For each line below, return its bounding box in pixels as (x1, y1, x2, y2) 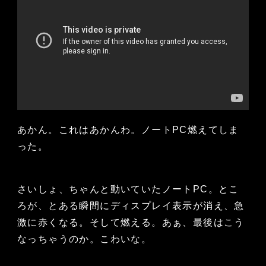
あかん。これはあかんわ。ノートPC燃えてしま (17, 125, 239, 135)
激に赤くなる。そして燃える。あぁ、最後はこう (17, 217, 245, 228)
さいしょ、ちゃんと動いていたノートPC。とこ (17, 184, 239, 195)
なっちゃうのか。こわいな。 (17, 234, 152, 245)
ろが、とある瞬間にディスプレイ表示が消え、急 (17, 201, 245, 211)
